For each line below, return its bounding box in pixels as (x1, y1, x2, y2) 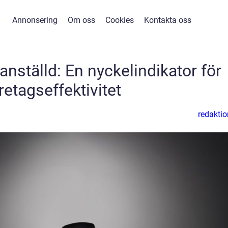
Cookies (105, 15, 134, 25)
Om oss (67, 15, 95, 25)
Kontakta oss (144, 15, 191, 25)
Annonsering (12, 15, 58, 25)
